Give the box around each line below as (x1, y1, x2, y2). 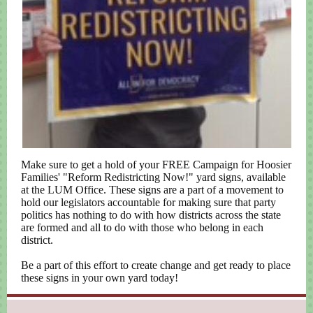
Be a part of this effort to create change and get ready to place (21, 259, 291, 271)
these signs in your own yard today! (21, 272, 178, 284)
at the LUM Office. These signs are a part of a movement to (21, 184, 284, 196)
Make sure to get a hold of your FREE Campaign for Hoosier (21, 159, 291, 170)
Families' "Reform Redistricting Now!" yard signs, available (21, 171, 286, 183)
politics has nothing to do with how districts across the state (21, 209, 281, 221)
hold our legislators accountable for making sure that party (21, 196, 276, 208)
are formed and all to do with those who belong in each (21, 221, 263, 233)
